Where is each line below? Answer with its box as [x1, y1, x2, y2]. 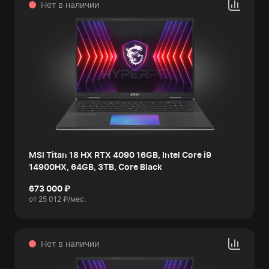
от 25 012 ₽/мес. [29, 195, 86, 204]
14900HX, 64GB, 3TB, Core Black [29, 162, 162, 172]
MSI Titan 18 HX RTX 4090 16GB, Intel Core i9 [29, 150, 211, 160]
